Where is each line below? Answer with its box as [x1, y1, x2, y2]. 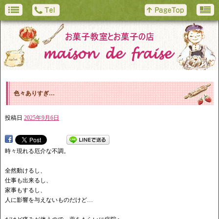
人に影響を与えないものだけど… [5, 197, 93, 204]
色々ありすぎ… [14, 90, 55, 97]
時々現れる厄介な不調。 [5, 148, 69, 155]
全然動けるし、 [5, 167, 46, 175]
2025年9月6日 [24, 114, 59, 122]
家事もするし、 [5, 187, 46, 194]
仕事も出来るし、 [5, 177, 52, 184]
